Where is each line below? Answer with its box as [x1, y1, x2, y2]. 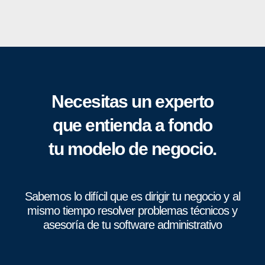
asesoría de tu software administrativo [43, 218, 222, 232]
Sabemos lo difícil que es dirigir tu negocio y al [25, 190, 240, 203]
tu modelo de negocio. [49, 139, 216, 159]
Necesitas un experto [51, 92, 214, 112]
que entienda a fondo [53, 115, 212, 135]
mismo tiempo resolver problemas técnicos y [27, 204, 238, 218]
